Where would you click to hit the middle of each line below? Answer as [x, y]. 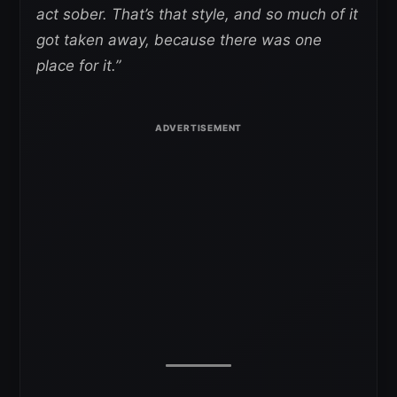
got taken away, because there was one [179, 40]
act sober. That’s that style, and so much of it [197, 14]
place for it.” [78, 66]
